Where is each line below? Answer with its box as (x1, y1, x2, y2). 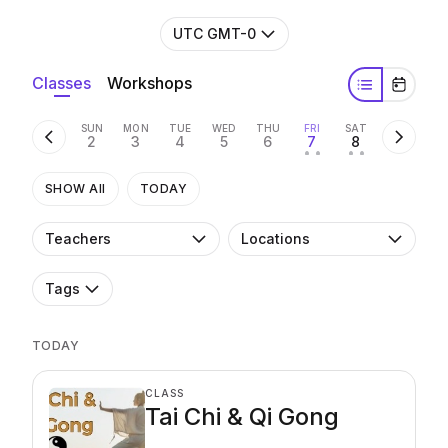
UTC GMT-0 (172, 25, 256, 43)
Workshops (107, 72, 192, 93)
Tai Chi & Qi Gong (145, 402, 339, 432)
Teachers (45, 230, 111, 248)
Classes (32, 72, 91, 93)
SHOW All (45, 181, 106, 197)
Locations (241, 230, 310, 248)
